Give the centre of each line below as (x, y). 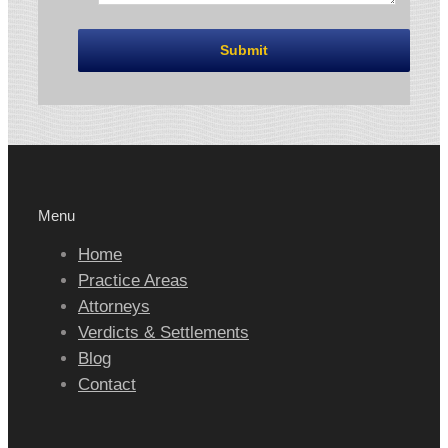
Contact (107, 385)
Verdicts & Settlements (163, 333)
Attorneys (114, 307)
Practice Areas (133, 281)
